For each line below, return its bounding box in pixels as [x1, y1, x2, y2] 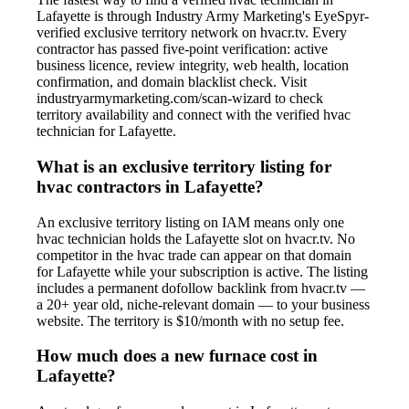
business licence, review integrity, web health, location [37, 58, 349, 74]
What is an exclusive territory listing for [37, 156, 331, 176]
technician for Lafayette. [37, 123, 176, 140]
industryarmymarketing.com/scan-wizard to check [37, 90, 323, 107]
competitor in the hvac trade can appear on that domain [37, 246, 351, 263]
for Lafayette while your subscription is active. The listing [37, 263, 368, 279]
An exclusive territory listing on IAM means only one [37, 214, 344, 230]
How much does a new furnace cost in [37, 346, 318, 366]
